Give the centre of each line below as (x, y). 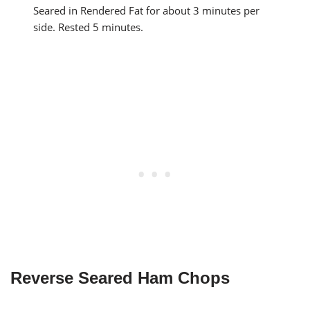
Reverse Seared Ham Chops (120, 277)
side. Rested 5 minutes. (89, 27)
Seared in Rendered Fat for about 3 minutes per (147, 10)
